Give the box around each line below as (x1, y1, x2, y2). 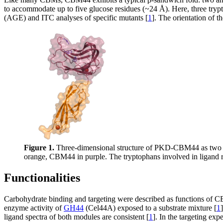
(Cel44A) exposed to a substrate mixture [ (84, 203, 217, 212)
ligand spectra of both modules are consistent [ (4, 212, 149, 221)
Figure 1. (24, 143, 54, 152)
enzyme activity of (4, 203, 64, 212)
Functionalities (4, 171, 80, 184)
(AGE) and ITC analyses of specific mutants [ (4, 13, 148, 22)
